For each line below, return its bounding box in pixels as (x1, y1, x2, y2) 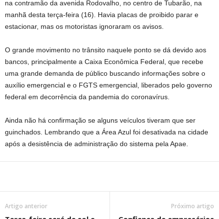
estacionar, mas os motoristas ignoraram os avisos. (5, 22, 164, 30)
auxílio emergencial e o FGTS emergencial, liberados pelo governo (5, 81, 212, 89)
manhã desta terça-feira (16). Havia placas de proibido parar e (5, 11, 198, 19)
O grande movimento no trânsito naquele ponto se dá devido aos (5, 46, 206, 54)
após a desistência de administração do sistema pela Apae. (5, 140, 188, 148)
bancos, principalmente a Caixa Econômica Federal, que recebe (5, 58, 203, 66)
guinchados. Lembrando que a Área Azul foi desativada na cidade (5, 128, 208, 136)
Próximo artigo (171, 202, 214, 210)
